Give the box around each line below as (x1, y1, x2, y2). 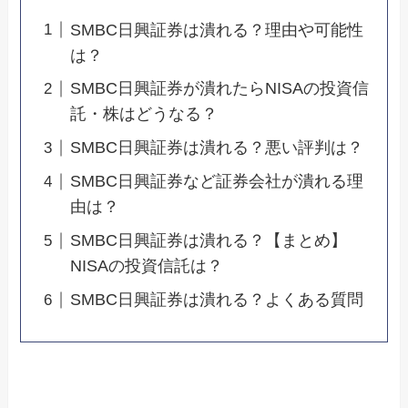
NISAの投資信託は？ (70, 257, 224, 276)
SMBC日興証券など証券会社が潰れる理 (70, 172, 364, 191)
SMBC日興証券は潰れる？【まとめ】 (70, 231, 348, 250)
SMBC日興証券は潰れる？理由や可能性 (70, 20, 364, 39)
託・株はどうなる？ (70, 105, 219, 124)
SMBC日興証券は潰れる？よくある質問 (70, 291, 364, 310)
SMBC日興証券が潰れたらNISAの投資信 (70, 79, 370, 98)
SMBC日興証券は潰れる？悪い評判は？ (70, 138, 364, 158)
